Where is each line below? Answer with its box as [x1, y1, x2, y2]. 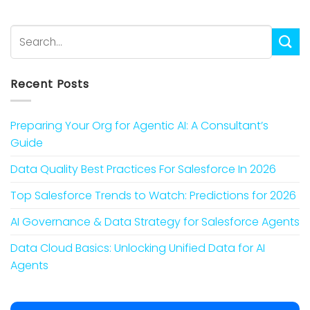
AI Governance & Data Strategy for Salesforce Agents [10, 214, 300, 230]
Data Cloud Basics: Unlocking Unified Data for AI [10, 240, 265, 257]
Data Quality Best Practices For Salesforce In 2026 [10, 161, 276, 178]
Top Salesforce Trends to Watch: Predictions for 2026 [10, 188, 296, 204]
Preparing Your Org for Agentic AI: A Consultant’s [10, 118, 268, 134]
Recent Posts [10, 75, 89, 92]
